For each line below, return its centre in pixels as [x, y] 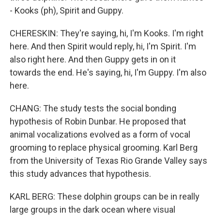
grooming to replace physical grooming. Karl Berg [104, 147]
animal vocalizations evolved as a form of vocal [100, 134]
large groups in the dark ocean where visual [93, 209]
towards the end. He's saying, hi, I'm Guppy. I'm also [108, 72]
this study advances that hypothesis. [80, 174]
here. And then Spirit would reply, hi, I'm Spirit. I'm [103, 46]
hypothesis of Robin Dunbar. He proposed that [98, 121]
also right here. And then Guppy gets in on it [93, 59]
